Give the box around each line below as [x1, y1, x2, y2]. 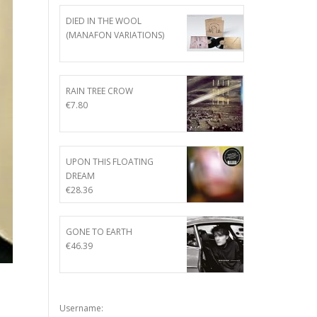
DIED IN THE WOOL [65, 15, 142, 28]
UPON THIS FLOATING [65, 155, 154, 168]
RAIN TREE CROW [65, 85, 133, 98]
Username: [59, 301, 103, 314]
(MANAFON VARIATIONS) [65, 29, 164, 42]
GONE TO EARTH [65, 225, 132, 238]
